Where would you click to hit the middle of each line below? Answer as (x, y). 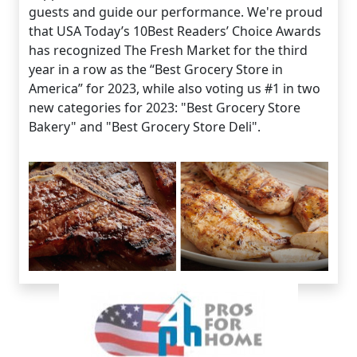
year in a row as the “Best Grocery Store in (156, 69)
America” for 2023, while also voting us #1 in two (175, 88)
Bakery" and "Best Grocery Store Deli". (145, 127)
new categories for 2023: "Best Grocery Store (165, 108)
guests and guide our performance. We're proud (176, 12)
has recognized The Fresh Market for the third (168, 50)
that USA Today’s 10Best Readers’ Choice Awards (175, 31)
